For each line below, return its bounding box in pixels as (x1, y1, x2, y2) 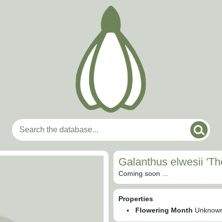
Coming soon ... (118, 169, 168, 177)
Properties (118, 195, 153, 203)
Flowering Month (135, 206, 193, 214)
